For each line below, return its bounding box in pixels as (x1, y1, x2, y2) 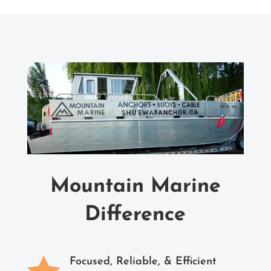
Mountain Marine (50, 175, 221, 197)
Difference (85, 204, 186, 226)
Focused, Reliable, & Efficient (69, 255, 217, 267)
